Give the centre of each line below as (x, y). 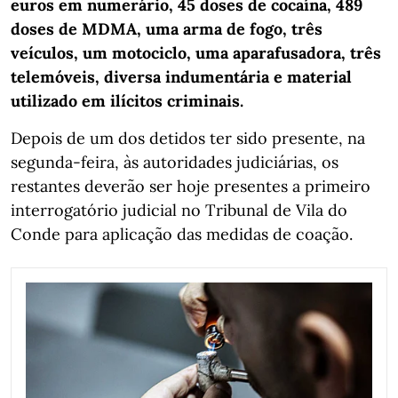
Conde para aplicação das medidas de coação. (182, 234)
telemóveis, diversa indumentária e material (181, 76)
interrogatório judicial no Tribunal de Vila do (179, 210)
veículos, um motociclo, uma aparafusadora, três (196, 52)
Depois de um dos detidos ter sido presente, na (188, 138)
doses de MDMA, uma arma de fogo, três (167, 28)
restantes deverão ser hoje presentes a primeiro (191, 186)
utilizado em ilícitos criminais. (127, 100)
